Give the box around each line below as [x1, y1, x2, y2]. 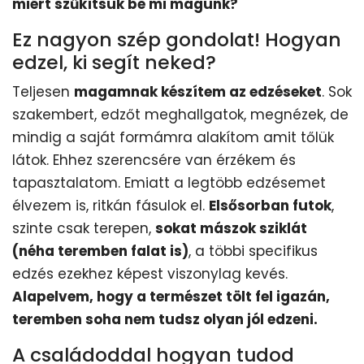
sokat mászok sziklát [155, 218, 307, 238]
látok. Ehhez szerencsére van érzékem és [12, 149, 296, 170]
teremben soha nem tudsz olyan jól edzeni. [12, 309, 318, 329]
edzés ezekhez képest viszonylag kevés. [12, 263, 288, 284]
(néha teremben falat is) [12, 240, 188, 261]
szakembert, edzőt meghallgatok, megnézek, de [12, 104, 349, 124]
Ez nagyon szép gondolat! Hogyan [12, 25, 341, 53]
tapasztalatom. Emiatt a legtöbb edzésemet [12, 172, 326, 193]
